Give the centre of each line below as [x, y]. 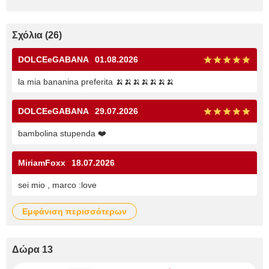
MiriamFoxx [42, 163]
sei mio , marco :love [57, 185]
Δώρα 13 [32, 249]
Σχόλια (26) [37, 35]
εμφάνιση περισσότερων [77, 211]
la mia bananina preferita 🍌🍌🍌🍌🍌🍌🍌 [96, 82]
